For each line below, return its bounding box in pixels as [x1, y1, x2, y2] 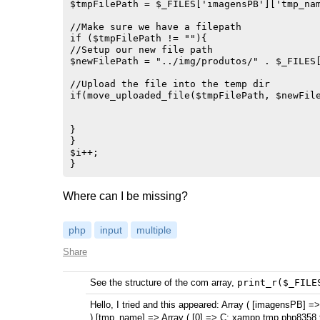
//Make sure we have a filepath [70, 21, 241, 32]
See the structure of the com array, [90, 277, 237, 288]
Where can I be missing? [63, 190, 188, 202]
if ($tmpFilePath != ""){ [70, 33, 207, 44]
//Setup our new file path [70, 44, 213, 55]
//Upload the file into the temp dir [70, 79, 270, 89]
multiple [136, 224, 171, 236]
